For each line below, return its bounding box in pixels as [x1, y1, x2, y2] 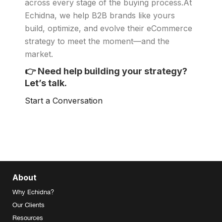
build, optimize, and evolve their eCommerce [25, 23, 192, 33]
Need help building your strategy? [38, 66, 187, 76]
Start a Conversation [25, 96, 103, 106]
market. [25, 49, 53, 59]
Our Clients [12, 201, 45, 209]
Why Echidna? [12, 188, 54, 196]
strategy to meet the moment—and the [25, 36, 169, 46]
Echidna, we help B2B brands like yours [25, 10, 175, 20]
